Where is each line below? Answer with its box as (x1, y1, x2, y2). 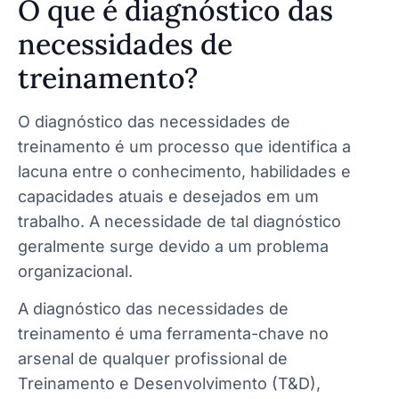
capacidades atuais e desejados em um (18, 186, 319, 206)
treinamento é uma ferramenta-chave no (18, 323, 329, 343)
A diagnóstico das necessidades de (18, 298, 289, 318)
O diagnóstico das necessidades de (18, 111, 290, 131)
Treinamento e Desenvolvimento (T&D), (18, 373, 321, 393)
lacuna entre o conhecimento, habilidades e (18, 161, 351, 181)
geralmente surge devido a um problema (18, 236, 329, 256)
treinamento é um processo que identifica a (18, 136, 351, 156)
